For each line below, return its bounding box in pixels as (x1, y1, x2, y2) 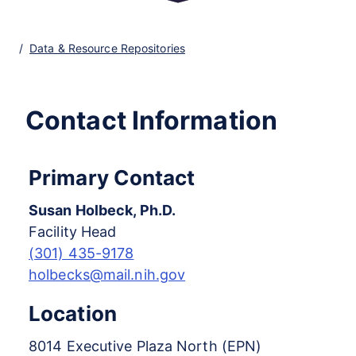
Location (29, 301, 117, 327)
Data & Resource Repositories (29, 41, 185, 55)
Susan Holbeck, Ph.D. (29, 202, 176, 219)
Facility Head (29, 223, 117, 241)
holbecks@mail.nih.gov (29, 266, 186, 284)
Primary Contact (29, 165, 195, 191)
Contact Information (25, 105, 277, 137)
